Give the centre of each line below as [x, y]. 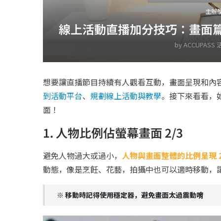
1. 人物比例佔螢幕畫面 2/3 [113, 132]
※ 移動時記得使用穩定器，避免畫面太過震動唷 [130, 195]
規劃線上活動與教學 [126, 95]
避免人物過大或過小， [82, 155]
